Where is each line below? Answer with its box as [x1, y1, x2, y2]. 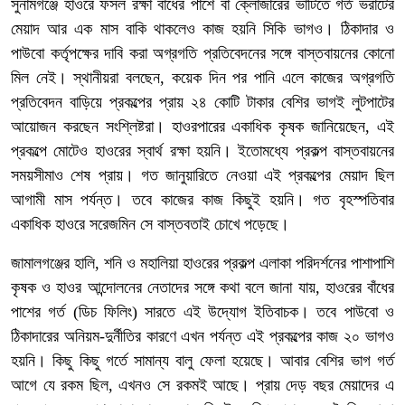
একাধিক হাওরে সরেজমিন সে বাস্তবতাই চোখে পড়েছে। [11, 214, 289, 233]
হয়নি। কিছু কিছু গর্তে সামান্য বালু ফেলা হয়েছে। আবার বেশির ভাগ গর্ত [11, 351, 394, 370]
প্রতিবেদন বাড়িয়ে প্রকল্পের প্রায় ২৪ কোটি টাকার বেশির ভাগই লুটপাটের [11, 92, 394, 111]
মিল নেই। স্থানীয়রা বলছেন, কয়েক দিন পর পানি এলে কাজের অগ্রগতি [11, 68, 394, 87]
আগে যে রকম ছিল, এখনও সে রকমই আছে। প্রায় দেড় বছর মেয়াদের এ [11, 375, 394, 394]
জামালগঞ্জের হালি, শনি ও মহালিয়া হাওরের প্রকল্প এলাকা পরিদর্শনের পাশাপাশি [11, 253, 394, 272]
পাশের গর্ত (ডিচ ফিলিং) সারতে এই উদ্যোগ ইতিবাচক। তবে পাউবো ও [11, 302, 394, 321]
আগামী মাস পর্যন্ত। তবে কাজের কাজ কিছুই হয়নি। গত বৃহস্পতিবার [11, 190, 394, 209]
